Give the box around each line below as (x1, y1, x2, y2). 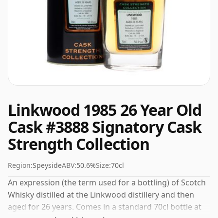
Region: (8, 161, 33, 170)
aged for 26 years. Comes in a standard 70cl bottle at (8, 201, 201, 212)
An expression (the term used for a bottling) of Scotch (8, 177, 206, 188)
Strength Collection (8, 133, 149, 154)
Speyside (33, 161, 62, 170)
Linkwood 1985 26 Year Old (8, 99, 202, 120)
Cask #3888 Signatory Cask (8, 116, 202, 137)
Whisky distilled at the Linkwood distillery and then (8, 189, 194, 200)
